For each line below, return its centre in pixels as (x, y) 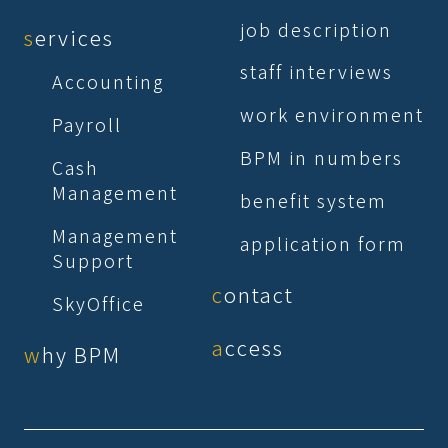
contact (258, 293)
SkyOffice (98, 303)
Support (93, 260)
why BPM (81, 353)
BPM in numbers (321, 157)
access (254, 346)
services (74, 36)
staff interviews (316, 71)
